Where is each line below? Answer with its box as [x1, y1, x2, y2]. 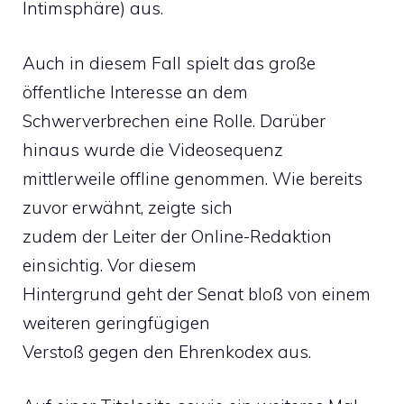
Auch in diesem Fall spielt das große [23, 51, 316, 74]
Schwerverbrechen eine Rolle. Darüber [23, 109, 326, 132]
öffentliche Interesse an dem [23, 80, 248, 103]
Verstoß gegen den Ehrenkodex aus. [23, 340, 311, 363]
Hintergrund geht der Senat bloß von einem [23, 282, 371, 305]
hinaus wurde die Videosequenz [23, 138, 283, 161]
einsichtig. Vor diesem [23, 253, 197, 276]
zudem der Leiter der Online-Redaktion [23, 225, 332, 247]
